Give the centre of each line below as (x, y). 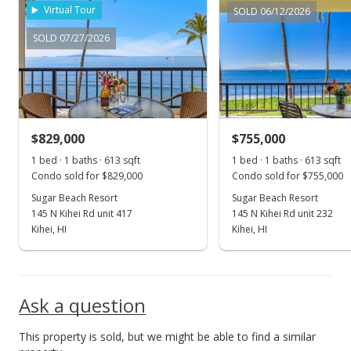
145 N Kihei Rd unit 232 (282, 213)
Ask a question (82, 305)
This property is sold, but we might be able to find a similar (167, 337)
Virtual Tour (70, 10)
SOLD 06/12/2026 (272, 11)
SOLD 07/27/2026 (71, 38)
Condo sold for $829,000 (87, 176)
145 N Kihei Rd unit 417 (82, 213)
